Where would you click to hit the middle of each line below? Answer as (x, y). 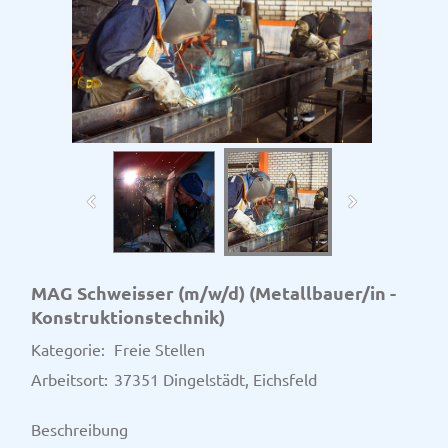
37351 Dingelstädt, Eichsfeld (215, 379)
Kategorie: (68, 349)
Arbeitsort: (69, 379)
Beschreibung (79, 429)
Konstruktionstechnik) (128, 317)
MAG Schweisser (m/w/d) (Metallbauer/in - (213, 293)
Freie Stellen (159, 349)
